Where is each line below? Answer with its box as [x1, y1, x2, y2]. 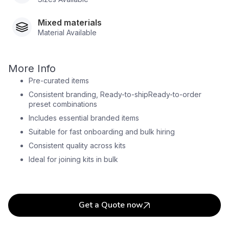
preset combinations [29, 100, 97, 108]
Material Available [38, 28, 97, 37]
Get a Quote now [79, 199, 143, 211]
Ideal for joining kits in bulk [29, 155, 118, 164]
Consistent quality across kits [29, 141, 126, 150]
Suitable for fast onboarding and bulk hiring [29, 127, 175, 136]
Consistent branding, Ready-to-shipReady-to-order [29, 90, 201, 99]
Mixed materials [38, 17, 102, 28]
